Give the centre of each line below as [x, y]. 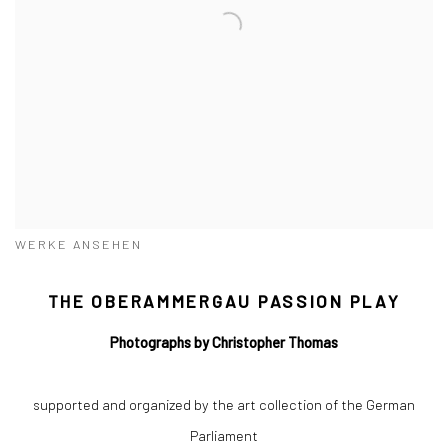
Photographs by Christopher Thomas [224, 342]
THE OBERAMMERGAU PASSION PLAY [224, 301]
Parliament [224, 435]
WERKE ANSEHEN [78, 244]
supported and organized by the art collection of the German [224, 404]
